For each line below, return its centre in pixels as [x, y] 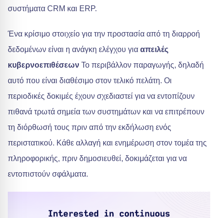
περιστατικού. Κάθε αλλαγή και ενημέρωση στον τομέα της [107, 143]
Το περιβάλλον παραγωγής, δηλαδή [142, 65]
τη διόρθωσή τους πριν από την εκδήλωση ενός [90, 127]
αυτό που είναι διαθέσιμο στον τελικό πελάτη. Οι [90, 81]
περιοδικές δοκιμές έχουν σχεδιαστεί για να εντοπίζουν [101, 96]
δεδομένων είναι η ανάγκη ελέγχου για [73, 49]
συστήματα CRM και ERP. [52, 9]
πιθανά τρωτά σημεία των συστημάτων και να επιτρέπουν [106, 112]
